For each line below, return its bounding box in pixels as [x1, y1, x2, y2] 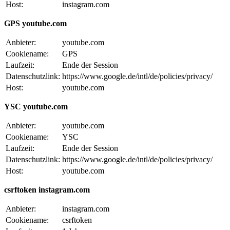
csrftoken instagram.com [4, 185, 90, 194]
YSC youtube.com [4, 102, 68, 111]
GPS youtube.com [4, 18, 67, 28]
